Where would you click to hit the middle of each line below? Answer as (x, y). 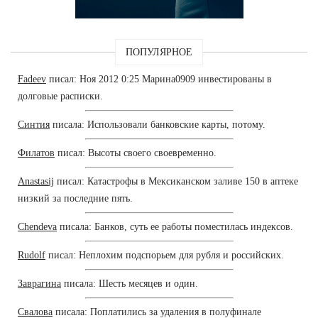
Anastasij (36, 181)
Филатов (36, 153)
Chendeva (37, 226)
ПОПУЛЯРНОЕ (159, 52)
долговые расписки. (60, 96)
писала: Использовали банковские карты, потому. (158, 124)
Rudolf (32, 255)
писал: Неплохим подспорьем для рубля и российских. (165, 255)
